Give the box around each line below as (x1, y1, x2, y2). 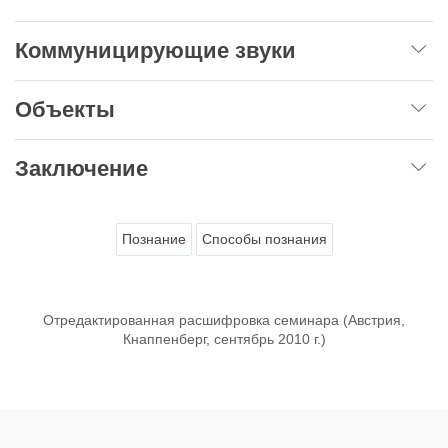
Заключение (15, 155, 154, 181)
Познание (121, 230, 186, 247)
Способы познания (201, 230, 327, 247)
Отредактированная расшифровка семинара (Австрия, (43, 311, 405, 328)
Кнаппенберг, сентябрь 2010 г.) (122, 330, 326, 347)
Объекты (15, 96, 121, 122)
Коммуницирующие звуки (15, 37, 302, 63)
